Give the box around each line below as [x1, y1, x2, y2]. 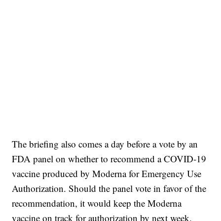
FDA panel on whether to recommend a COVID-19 [12, 152, 207, 165]
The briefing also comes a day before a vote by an [12, 138, 198, 150]
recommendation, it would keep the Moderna [12, 197, 182, 210]
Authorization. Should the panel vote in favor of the [12, 182, 207, 195]
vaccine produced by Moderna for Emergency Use [12, 167, 202, 180]
